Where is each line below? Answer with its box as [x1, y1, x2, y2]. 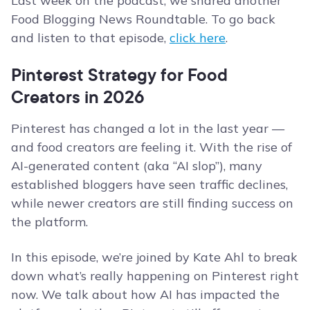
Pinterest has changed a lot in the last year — [11, 120, 284, 137]
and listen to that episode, [11, 30, 170, 46]
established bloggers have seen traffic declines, [11, 176, 288, 193]
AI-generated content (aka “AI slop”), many [11, 158, 262, 174]
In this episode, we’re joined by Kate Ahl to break [11, 249, 298, 266]
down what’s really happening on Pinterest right [11, 268, 299, 284]
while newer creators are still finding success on [11, 195, 293, 212]
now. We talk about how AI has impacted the [11, 286, 280, 303]
